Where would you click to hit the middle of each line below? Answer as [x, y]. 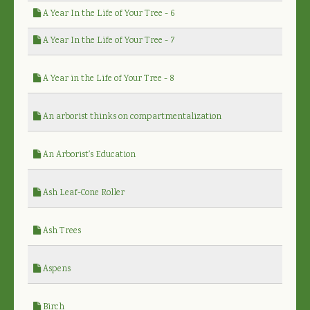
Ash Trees [61, 231]
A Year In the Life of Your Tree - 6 [108, 14]
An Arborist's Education [88, 155]
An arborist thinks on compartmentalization [131, 117]
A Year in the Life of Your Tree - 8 [107, 79]
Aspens [56, 269]
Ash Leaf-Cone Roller [83, 193]
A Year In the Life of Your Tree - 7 [108, 41]
